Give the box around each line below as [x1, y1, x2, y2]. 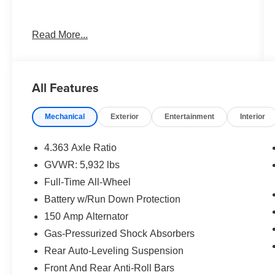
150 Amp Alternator [44, 211, 129, 222]
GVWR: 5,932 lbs [44, 160, 120, 171]
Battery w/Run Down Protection [44, 194, 181, 205]
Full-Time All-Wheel [44, 177, 131, 188]
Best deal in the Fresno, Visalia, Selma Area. [32, 18, 227, 29]
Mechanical [45, 112, 85, 122]
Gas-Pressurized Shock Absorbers [44, 228, 195, 239]
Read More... [32, 29, 88, 41]
